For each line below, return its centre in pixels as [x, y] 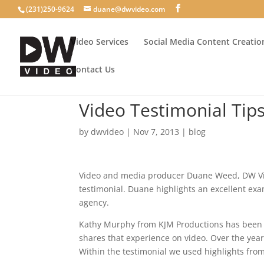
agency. [94, 202]
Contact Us [93, 69]
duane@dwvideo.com [129, 9]
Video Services [100, 42]
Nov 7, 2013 [156, 132]
